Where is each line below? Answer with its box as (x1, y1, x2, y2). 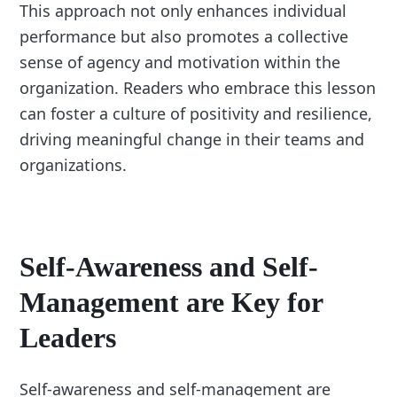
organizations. (19, 153, 128, 175)
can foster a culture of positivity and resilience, (19, 102, 373, 124)
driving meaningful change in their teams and (19, 128, 365, 150)
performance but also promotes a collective (19, 25, 349, 47)
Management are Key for (19, 285, 323, 318)
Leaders (19, 321, 117, 354)
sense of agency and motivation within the (19, 51, 341, 73)
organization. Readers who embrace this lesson (19, 76, 377, 98)
